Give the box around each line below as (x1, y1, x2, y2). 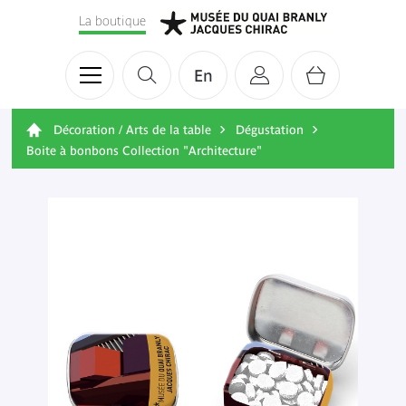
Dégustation (235, 122, 304, 137)
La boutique (79, 13, 147, 28)
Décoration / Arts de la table (53, 122, 211, 137)
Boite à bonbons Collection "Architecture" (26, 143, 262, 158)
